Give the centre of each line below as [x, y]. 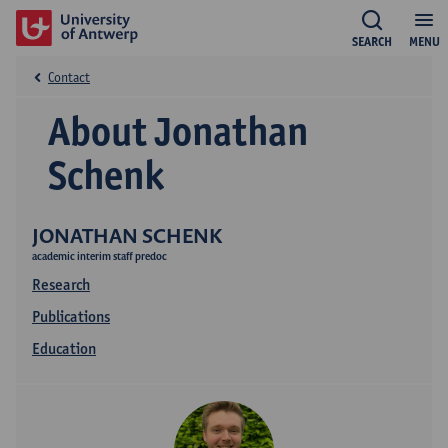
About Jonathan [178, 131]
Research [61, 284]
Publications [71, 316]
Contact [69, 77]
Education [64, 348]
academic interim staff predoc [99, 256]
